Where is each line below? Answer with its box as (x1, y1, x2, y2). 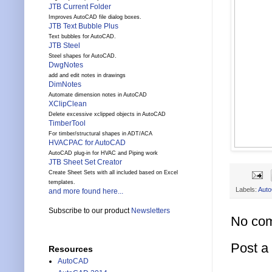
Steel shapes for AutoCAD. (49, 53, 117, 59)
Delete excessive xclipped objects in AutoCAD (49, 111, 166, 118)
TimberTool (49, 119, 86, 128)
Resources (49, 244, 93, 254)
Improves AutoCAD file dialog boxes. (49, 14, 141, 21)
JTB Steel (49, 41, 80, 50)
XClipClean (49, 100, 87, 109)
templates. (49, 179, 75, 186)
